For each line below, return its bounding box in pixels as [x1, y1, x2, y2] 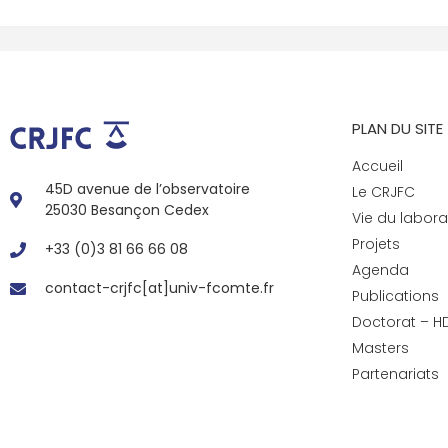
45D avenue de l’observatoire [45, 179, 250, 200]
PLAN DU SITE [352, 117, 443, 139]
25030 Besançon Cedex [45, 200, 209, 221]
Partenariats [352, 363, 439, 384]
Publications [352, 285, 439, 306]
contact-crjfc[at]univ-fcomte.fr [45, 278, 274, 299]
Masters [352, 337, 409, 358]
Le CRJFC [352, 181, 415, 202]
